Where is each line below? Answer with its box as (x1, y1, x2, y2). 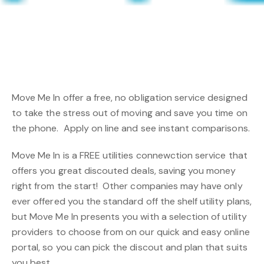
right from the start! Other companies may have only (12, 180, 243, 192)
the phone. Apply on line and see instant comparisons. (12, 122, 250, 134)
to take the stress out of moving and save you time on (12, 107, 247, 119)
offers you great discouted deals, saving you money (12, 164, 236, 177)
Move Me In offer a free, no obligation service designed (12, 91, 247, 104)
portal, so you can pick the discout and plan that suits (12, 241, 247, 253)
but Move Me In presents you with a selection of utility (12, 210, 247, 223)
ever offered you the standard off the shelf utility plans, (12, 195, 252, 207)
